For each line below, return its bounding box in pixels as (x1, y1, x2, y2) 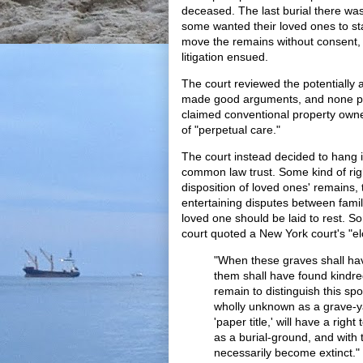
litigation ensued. (181, 50, 268, 63)
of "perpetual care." (181, 123, 280, 136)
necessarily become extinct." (214, 346, 360, 359)
